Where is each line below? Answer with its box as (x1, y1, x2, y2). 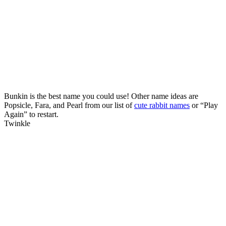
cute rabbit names (134, 100, 190, 109)
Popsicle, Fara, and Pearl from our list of (4, 100, 134, 109)
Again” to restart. (4, 109, 59, 119)
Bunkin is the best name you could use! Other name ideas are (4, 91, 198, 100)
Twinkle (4, 119, 30, 128)
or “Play (190, 100, 218, 109)
